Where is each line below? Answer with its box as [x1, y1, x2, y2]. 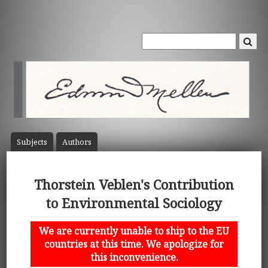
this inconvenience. [90, 250, 178, 264]
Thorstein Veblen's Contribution [34, 175, 234, 194]
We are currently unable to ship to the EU [39, 224, 229, 237]
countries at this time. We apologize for [44, 237, 224, 251]
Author [62, 136, 88, 148]
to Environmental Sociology [46, 194, 222, 213]
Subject [16, 136, 44, 148]
